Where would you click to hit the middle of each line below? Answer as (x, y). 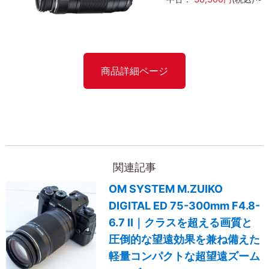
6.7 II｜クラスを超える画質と (181, 222)
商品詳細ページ (134, 71)
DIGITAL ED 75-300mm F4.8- (185, 205)
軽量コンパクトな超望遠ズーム (185, 256)
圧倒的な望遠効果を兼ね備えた (185, 239)
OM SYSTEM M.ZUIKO (166, 189)
